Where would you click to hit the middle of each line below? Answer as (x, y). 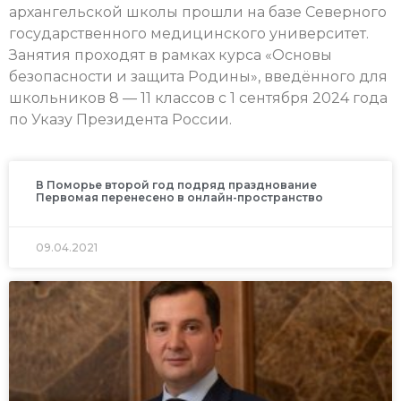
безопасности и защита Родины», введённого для (198, 76)
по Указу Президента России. (120, 119)
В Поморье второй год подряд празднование (176, 185)
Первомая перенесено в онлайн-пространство (179, 198)
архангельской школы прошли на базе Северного (198, 12)
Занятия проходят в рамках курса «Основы (171, 55)
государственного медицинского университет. (189, 33)
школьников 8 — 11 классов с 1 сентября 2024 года (198, 98)
